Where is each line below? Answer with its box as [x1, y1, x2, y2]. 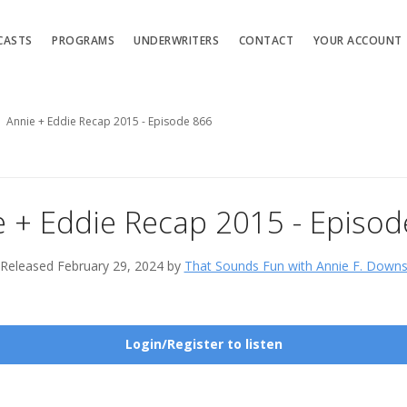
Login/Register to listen [124, 335, 283, 353]
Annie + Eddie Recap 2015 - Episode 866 [6, 114, 212, 129]
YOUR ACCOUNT [313, 32, 402, 48]
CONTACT [238, 32, 294, 48]
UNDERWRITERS [134, 32, 220, 48]
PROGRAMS [52, 32, 115, 48]
